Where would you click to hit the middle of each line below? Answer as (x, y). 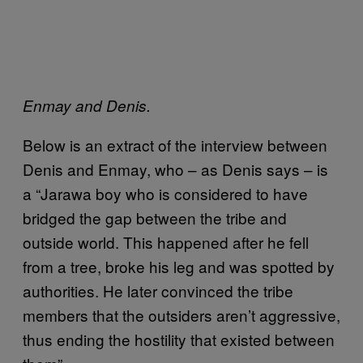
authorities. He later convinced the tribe (158, 290)
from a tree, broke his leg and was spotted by (179, 266)
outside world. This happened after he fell (166, 242)
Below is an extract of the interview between (175, 145)
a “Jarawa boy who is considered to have (165, 193)
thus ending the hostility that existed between (179, 339)
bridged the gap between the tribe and (155, 218)
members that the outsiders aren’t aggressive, (181, 315)
